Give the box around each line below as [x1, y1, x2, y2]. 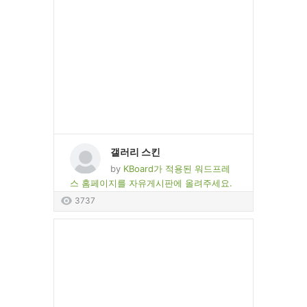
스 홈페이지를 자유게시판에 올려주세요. [70, 177, 232, 188]
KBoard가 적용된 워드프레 [123, 162, 230, 174]
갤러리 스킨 [110, 145, 160, 158]
